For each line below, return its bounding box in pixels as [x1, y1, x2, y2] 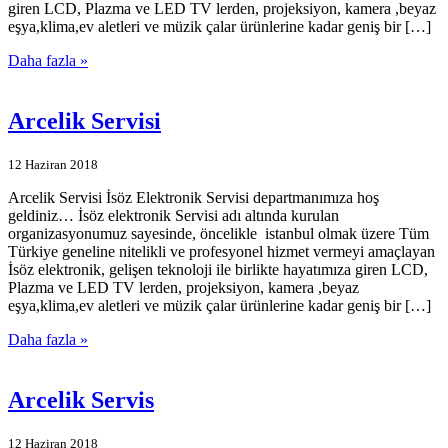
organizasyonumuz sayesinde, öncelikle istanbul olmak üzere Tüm [8, 225, 429, 242]
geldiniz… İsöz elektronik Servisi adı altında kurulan [8, 207, 339, 224]
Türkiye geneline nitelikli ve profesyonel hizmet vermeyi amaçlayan [8, 243, 435, 260]
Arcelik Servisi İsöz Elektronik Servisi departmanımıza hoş [8, 189, 379, 206]
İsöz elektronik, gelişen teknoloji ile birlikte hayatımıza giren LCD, [8, 261, 428, 278]
